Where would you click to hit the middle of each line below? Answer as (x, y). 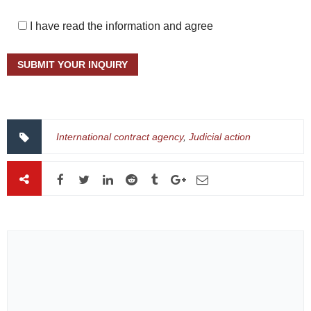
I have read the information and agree (121, 26)
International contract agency (120, 137)
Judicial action (220, 137)
